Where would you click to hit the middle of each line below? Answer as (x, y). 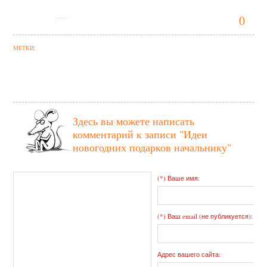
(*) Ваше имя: (179, 178)
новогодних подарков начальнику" (152, 148)
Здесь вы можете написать (134, 121)
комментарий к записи (126, 134)
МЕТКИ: (25, 48)
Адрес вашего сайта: (189, 254)
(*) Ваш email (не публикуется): (205, 216)
